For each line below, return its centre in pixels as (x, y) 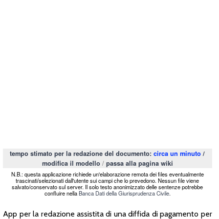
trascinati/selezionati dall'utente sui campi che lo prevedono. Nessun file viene (108, 180)
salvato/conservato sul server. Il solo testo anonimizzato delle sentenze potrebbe (108, 186)
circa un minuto (177, 154)
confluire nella (61, 193)
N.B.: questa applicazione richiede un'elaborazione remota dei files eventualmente (107, 174)
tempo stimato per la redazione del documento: (82, 154)
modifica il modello (71, 164)
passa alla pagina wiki (139, 164)
